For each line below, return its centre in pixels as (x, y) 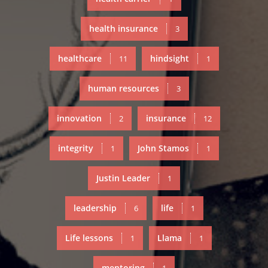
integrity (75, 148)
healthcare (80, 59)
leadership (95, 208)
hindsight (169, 59)
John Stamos (163, 148)
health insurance (123, 29)
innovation (79, 118)
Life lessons (89, 238)
